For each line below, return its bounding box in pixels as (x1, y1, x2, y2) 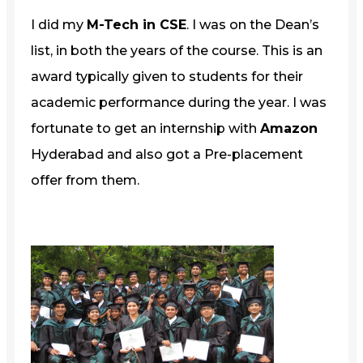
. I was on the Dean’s (186, 16, 319, 32)
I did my (31, 16, 87, 32)
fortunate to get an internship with (31, 120, 260, 136)
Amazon (260, 120, 318, 136)
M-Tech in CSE (87, 16, 186, 32)
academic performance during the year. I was (31, 94, 327, 110)
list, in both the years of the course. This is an (31, 42, 322, 58)
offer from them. (31, 172, 139, 188)
